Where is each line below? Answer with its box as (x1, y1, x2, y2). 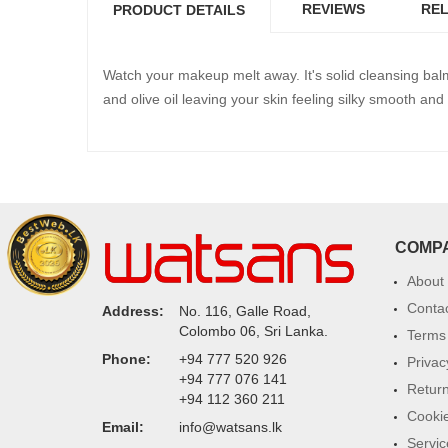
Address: (102, 303, 164, 319)
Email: (102, 419, 144, 435)
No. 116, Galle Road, (179, 303, 311, 319)
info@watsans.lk (179, 419, 282, 435)
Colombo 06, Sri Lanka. (179, 323, 328, 339)
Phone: (102, 351, 151, 367)
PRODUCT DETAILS (113, 2, 245, 18)
